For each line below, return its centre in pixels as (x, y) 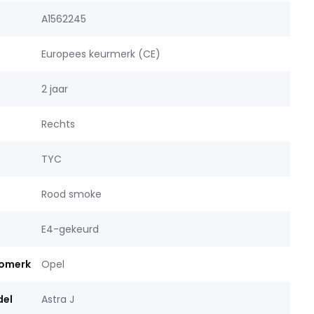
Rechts (58, 124)
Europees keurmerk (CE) (101, 54)
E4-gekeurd (70, 229)
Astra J (57, 299)
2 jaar (54, 89)
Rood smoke (71, 194)
